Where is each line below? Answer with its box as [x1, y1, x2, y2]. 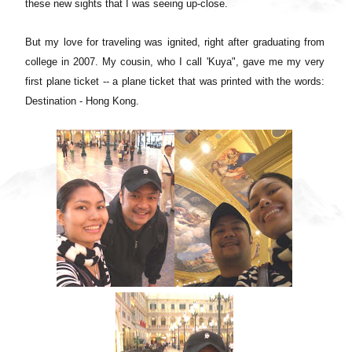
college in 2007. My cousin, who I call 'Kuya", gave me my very [25, 55, 324, 68]
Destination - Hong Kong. [25, 94, 139, 107]
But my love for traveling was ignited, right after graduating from [25, 35, 324, 48]
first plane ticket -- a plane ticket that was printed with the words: [25, 75, 324, 87]
